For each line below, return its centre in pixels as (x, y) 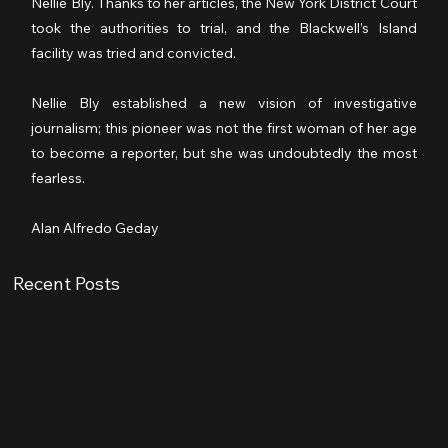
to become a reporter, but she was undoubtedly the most (224, 153)
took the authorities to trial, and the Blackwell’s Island (224, 28)
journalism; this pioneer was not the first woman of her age (224, 128)
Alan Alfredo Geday (95, 228)
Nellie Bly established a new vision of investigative (224, 103)
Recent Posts (67, 284)
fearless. (58, 178)
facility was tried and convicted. (135, 53)
